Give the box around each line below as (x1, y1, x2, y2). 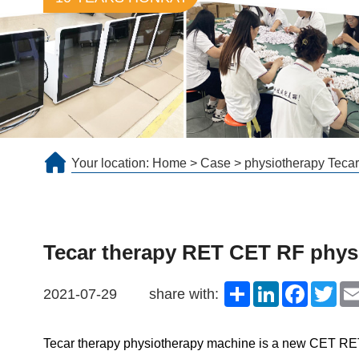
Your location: (71, 156, 152, 170)
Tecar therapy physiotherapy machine (42, 337, 256, 350)
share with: (148, 285, 219, 302)
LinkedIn (278, 280, 328, 294)
